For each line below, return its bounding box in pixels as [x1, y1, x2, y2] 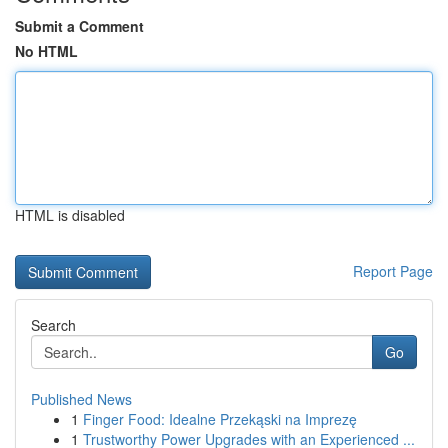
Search [31, 315, 76, 335]
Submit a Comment [15, 16, 144, 36]
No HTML [15, 41, 78, 61]
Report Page [353, 261, 433, 281]
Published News [31, 389, 132, 409]
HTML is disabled [15, 205, 125, 225]
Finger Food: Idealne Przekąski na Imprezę [83, 409, 357, 429]
